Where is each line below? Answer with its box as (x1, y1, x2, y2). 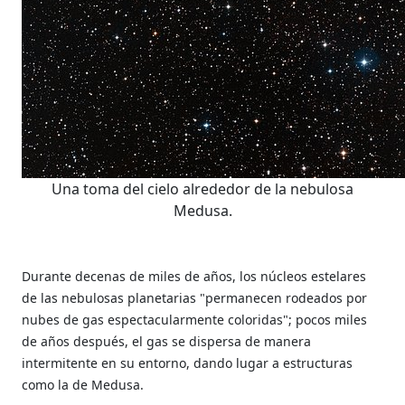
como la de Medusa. (22, 375, 145, 393)
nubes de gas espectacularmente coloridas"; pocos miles (22, 310, 368, 328)
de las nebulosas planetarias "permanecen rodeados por (22, 288, 368, 306)
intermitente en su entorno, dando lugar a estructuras (22, 353, 353, 372)
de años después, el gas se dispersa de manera (22, 332, 312, 350)
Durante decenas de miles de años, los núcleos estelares (22, 267, 367, 285)
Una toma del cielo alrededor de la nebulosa (52, 178, 353, 199)
